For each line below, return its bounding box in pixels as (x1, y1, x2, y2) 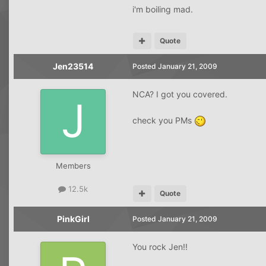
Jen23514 (53, 61, 93, 71)
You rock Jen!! (132, 241, 188, 252)
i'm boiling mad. (132, 4, 193, 14)
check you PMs (132, 115, 194, 125)
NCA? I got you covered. (132, 88, 227, 99)
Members (55, 160, 91, 170)
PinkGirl (56, 213, 90, 224)
